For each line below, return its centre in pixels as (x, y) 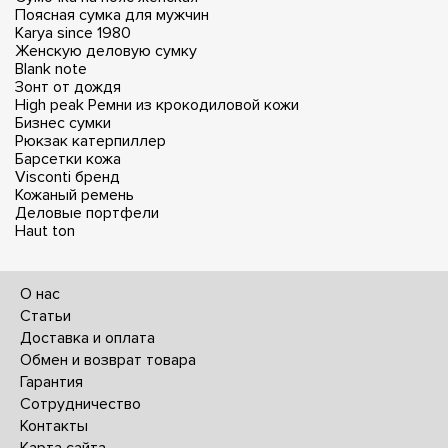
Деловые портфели (87, 212)
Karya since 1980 (73, 32)
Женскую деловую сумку (106, 50)
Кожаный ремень (74, 194)
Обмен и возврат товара (108, 359)
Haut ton (45, 230)
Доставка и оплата (87, 337)
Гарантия (51, 381)
